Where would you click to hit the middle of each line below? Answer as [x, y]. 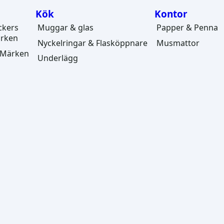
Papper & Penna [187, 28]
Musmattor [178, 43]
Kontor [171, 14]
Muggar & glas [66, 28]
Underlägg [58, 58]
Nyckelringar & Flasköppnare [93, 43]
